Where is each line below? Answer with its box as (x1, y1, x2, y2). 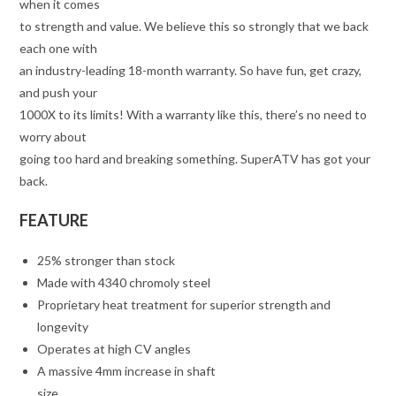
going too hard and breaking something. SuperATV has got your (19, 150, 371, 166)
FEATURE (19, 209, 89, 230)
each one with (19, 40, 98, 56)
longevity (37, 318, 89, 334)
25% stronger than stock (37, 252, 176, 268)
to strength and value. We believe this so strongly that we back (19, 18, 369, 34)
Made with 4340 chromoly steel (37, 274, 211, 290)
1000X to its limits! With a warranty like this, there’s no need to (19, 106, 368, 122)
